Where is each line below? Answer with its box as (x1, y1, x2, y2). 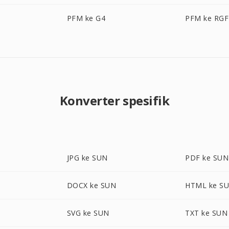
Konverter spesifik (59, 92, 170, 109)
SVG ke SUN (66, 208, 109, 218)
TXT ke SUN (185, 208, 228, 218)
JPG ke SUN (66, 153, 108, 163)
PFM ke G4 (66, 13, 106, 23)
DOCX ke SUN (66, 180, 117, 190)
